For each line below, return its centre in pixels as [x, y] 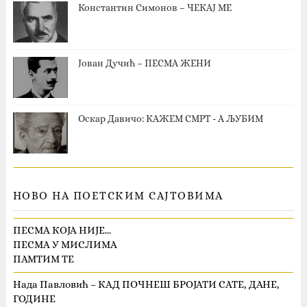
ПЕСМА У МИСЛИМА [65, 245]
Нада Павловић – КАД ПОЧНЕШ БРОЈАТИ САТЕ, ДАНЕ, [146, 284]
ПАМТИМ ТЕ [43, 259]
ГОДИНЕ [34, 299]
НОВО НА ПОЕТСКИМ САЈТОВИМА [118, 195]
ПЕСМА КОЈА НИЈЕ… [62, 230]
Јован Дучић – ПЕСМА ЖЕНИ [144, 63]
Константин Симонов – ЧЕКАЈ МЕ [155, 7]
